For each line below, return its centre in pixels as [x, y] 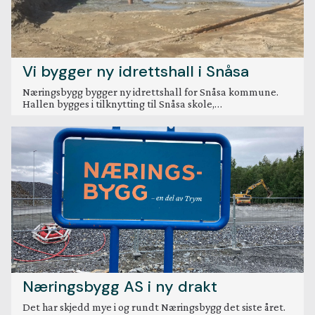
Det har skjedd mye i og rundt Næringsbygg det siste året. [154, 307]
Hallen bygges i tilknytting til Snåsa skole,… [122, 104]
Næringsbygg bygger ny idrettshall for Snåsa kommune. [150, 92]
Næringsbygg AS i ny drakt [120, 287]
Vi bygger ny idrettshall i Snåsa [136, 72]
